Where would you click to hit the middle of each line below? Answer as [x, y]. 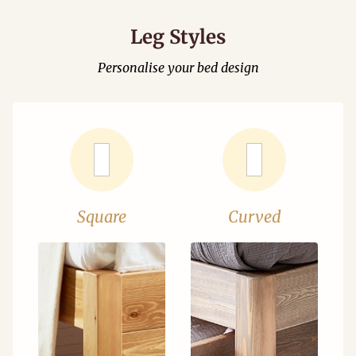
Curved [254, 217]
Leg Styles [178, 37]
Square [102, 217]
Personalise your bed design [178, 68]
